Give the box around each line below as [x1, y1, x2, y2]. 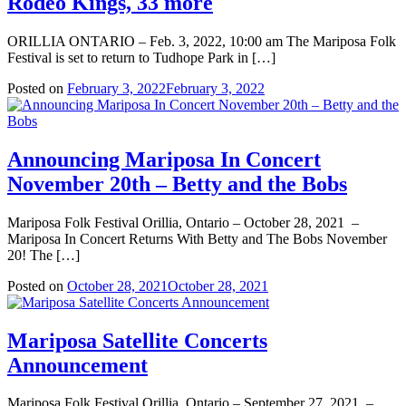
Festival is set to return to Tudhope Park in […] [7, 49, 275, 65]
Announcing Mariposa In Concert [7, 147, 321, 171]
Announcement [7, 353, 148, 377]
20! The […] [7, 246, 80, 263]
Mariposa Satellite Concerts [7, 328, 267, 353]
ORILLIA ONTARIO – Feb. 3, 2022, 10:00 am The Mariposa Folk [7, 33, 396, 49]
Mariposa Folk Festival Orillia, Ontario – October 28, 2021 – [7, 214, 362, 230]
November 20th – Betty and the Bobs [7, 171, 347, 196]
